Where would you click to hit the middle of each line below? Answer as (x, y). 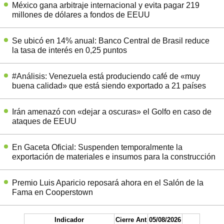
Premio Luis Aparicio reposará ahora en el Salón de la (108, 183)
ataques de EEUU (44, 121)
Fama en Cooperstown (52, 192)
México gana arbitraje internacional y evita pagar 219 (106, 5)
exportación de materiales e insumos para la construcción (114, 157)
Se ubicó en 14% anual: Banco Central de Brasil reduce (111, 41)
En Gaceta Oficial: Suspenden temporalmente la (97, 147)
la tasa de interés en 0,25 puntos (69, 50)
